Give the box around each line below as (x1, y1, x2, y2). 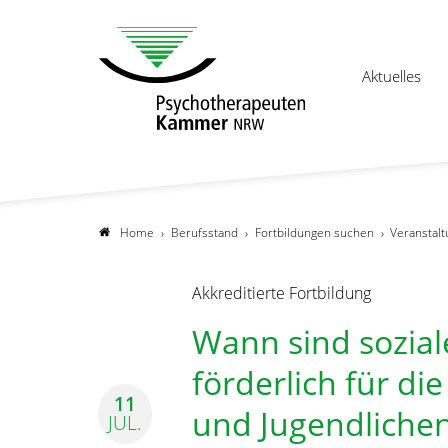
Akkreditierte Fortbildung (192, 282, 371, 304)
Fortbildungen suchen (255, 224, 374, 241)
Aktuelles (362, 66, 421, 86)
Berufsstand (171, 224, 238, 241)
